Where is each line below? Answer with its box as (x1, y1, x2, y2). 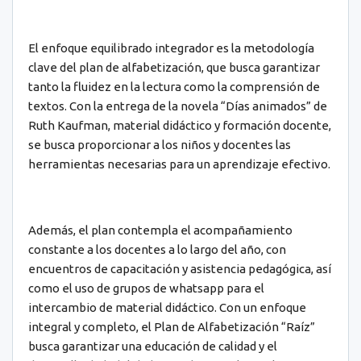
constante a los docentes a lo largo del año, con (28, 243, 286, 257)
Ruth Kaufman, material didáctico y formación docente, (28, 118, 331, 133)
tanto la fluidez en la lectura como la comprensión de (28, 80, 320, 94)
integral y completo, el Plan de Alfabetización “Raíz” (28, 320, 315, 334)
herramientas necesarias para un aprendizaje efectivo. (28, 157, 330, 172)
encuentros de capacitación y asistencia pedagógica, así (28, 262, 331, 276)
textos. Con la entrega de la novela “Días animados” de (28, 99, 327, 114)
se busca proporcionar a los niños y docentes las (28, 138, 291, 152)
